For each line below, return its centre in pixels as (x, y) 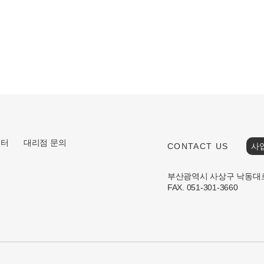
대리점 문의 (45, 143)
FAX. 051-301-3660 (202, 187)
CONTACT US (198, 146)
